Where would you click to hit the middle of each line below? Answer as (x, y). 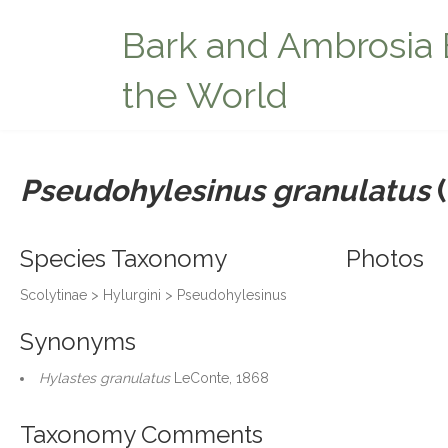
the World (205, 95)
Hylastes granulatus (104, 378)
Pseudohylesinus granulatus (225, 190)
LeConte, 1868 (219, 378)
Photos (384, 258)
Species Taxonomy (123, 258)
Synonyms (78, 341)
